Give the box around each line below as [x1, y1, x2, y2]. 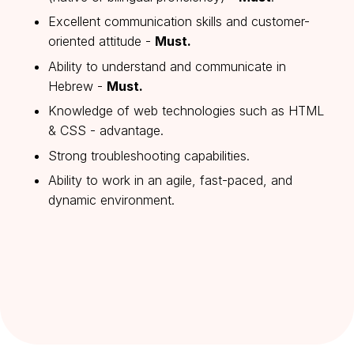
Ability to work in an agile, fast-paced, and [47, 171, 292, 188]
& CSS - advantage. [47, 122, 168, 139]
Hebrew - [47, 77, 107, 94]
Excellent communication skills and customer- [47, 13, 310, 30]
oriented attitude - [47, 33, 155, 50]
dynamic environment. [47, 191, 175, 208]
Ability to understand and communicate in [47, 58, 286, 74]
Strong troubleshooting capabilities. [47, 147, 250, 164]
